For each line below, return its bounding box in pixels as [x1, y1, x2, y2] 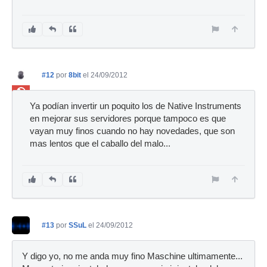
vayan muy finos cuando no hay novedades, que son [30, 126, 235, 136]
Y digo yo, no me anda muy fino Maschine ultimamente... [22, 252, 243, 261]
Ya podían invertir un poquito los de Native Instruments [30, 101, 241, 111]
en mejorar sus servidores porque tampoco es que [30, 114, 226, 123]
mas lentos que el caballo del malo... [30, 139, 170, 148]
